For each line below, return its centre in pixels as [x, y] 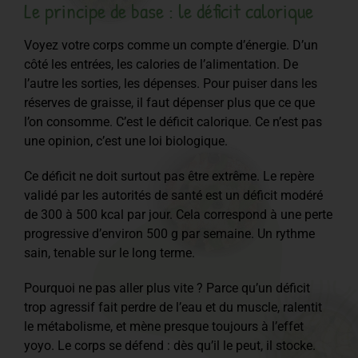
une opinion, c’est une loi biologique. [126, 141]
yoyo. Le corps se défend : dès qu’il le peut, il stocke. [170, 345]
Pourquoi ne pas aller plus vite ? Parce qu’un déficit [167, 288]
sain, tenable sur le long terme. [109, 253]
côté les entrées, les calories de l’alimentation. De [161, 64]
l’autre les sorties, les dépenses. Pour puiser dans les [171, 83]
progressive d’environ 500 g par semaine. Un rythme [169, 233]
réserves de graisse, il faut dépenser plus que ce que [169, 102]
